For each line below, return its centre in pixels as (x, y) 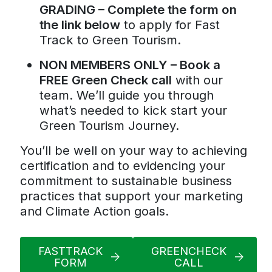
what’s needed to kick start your (133, 110)
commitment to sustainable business (126, 180)
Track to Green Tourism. (110, 39)
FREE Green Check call (106, 80)
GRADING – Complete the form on (138, 9)
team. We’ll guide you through (127, 95)
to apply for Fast (170, 24)
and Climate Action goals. (94, 211)
